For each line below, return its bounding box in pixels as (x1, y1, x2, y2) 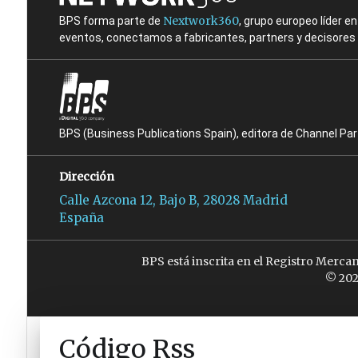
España (58, 210, 104, 226)
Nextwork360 (162, 14, 239, 29)
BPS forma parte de (58, 14, 163, 28)
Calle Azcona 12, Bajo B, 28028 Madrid (58, 193, 288, 209)
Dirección (58, 169, 114, 185)
